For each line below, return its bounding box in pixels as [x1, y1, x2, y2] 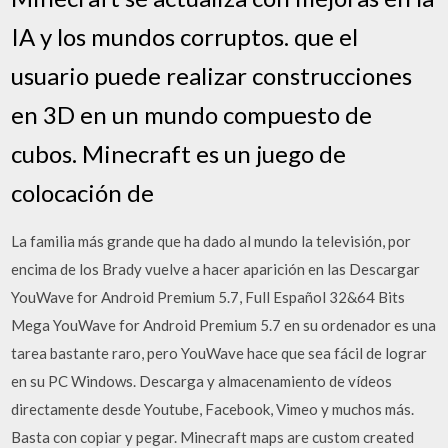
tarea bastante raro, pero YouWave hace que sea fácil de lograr [11, 343, 428, 362]
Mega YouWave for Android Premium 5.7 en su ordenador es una [11, 315, 437, 334]
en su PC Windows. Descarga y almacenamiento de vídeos [11, 371, 393, 390]
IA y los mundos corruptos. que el [11, 21, 359, 51]
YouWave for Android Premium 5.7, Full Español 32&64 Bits [11, 287, 406, 306]
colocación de [11, 177, 155, 207]
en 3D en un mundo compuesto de [11, 99, 373, 129]
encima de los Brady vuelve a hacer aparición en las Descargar [11, 259, 421, 278]
